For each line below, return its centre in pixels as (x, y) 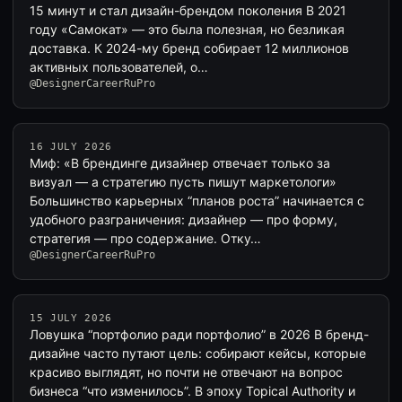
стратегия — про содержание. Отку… (145, 238)
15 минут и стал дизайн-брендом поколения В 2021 (188, 10)
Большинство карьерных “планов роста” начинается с (197, 201)
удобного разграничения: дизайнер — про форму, (184, 219)
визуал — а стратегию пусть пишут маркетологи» (183, 182)
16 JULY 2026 (71, 147)
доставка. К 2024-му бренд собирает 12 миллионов (189, 48)
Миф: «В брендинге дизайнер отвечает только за (180, 163)
